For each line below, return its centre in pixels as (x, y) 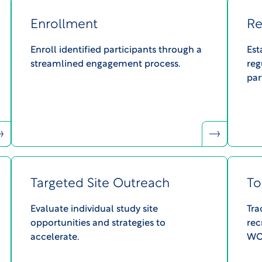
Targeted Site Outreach (100, 184)
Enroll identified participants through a (116, 51)
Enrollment (64, 25)
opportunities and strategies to (98, 224)
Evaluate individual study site (94, 210)
